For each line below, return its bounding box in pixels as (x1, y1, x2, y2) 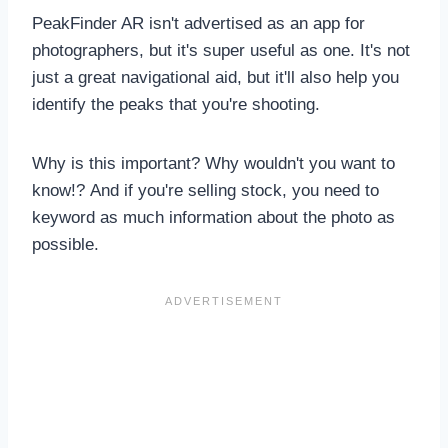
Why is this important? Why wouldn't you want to (32, 153, 395, 173)
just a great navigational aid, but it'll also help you (32, 67, 399, 87)
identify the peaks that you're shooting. (32, 94, 325, 114)
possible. (32, 234, 99, 254)
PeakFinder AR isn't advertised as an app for (32, 13, 365, 33)
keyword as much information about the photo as (32, 207, 395, 227)
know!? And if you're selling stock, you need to (32, 180, 379, 200)
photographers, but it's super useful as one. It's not (32, 40, 410, 60)
